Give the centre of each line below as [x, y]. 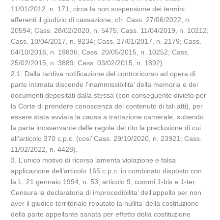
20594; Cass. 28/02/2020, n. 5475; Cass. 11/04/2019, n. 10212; [110, 30]
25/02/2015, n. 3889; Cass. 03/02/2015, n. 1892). [88, 63]
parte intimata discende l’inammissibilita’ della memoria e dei [105, 84]
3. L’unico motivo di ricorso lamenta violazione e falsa [94, 160]
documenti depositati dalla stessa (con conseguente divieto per [109, 95]
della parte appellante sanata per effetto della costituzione [101, 214]
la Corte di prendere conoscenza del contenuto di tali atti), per [107, 106]
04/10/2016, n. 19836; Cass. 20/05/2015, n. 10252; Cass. [100, 52]
